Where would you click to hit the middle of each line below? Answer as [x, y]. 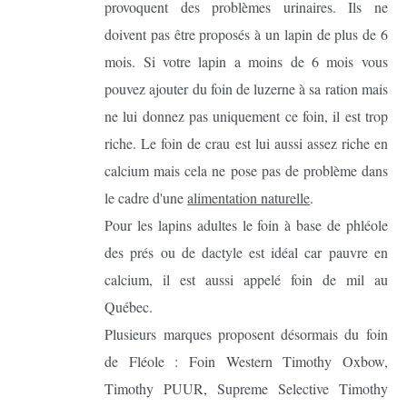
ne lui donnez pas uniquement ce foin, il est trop [246, 116]
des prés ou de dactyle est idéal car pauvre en [246, 253]
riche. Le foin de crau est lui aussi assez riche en [246, 144]
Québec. [129, 307]
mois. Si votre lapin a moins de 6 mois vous [246, 62]
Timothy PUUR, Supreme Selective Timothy [246, 389]
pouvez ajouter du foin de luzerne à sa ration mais [246, 89]
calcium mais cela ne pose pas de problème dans [246, 171]
